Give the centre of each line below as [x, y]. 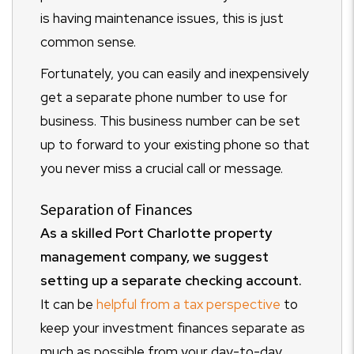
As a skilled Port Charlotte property [156, 233]
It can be [68, 305]
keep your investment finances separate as [173, 328]
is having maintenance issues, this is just [162, 19]
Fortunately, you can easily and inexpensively [175, 74]
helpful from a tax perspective [188, 305]
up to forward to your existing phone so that [175, 145]
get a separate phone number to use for [164, 98]
